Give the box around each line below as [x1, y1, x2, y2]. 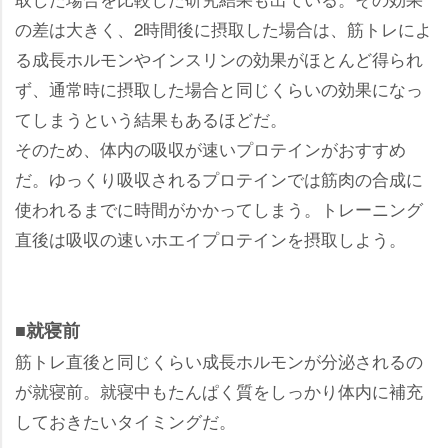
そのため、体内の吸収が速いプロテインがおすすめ [15, 135, 406, 161]
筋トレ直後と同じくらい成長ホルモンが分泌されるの [15, 347, 423, 373]
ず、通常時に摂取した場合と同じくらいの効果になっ [15, 75, 423, 101]
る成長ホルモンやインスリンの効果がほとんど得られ [15, 45, 423, 71]
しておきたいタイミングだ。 [15, 407, 236, 433]
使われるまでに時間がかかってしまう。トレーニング [15, 195, 423, 221]
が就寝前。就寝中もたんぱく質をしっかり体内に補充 [15, 377, 423, 403]
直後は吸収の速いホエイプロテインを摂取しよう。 [15, 225, 406, 251]
